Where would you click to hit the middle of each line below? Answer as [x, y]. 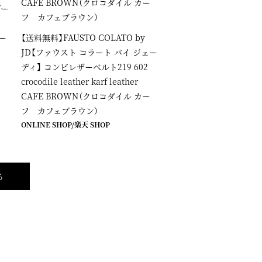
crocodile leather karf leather [80, 81]
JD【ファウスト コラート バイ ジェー [89, 52]
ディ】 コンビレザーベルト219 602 [85, 66]
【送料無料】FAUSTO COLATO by [83, 37]
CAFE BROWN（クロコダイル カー [86, 96]
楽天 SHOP [92, 124]
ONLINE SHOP [46, 124]
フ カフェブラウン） [60, 110]
